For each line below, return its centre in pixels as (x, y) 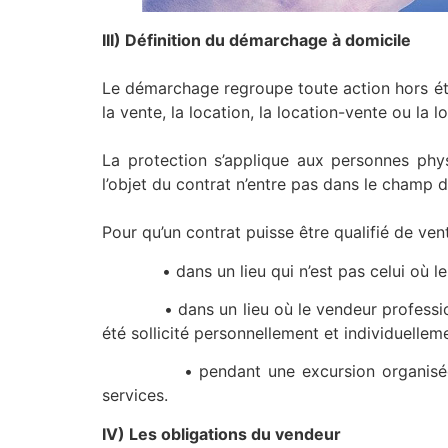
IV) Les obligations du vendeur (221, 433)
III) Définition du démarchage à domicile (256, 40)
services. (135, 395)
